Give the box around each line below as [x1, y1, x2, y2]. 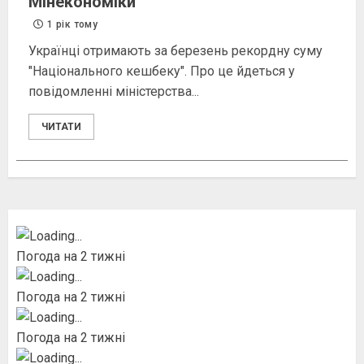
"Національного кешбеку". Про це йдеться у [28, 63, 295, 80]
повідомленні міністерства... [28, 84, 199, 100]
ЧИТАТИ [41, 121, 81, 133]
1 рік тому [45, 19, 97, 31]
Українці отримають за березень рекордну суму [28, 43, 323, 59]
